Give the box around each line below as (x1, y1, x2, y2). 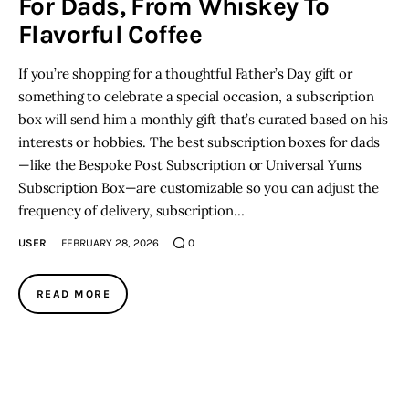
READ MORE (37, 288, 110, 301)
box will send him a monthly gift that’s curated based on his (18, 110, 389, 129)
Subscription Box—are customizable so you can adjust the (18, 179, 379, 197)
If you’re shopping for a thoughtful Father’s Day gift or (18, 65, 352, 83)
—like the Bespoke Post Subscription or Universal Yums (18, 156, 362, 174)
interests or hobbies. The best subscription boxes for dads (18, 133, 381, 152)
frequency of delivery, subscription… (18, 202, 245, 220)
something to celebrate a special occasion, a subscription (18, 88, 374, 106)
